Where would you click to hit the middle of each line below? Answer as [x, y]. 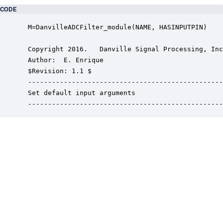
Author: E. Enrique [64, 60]
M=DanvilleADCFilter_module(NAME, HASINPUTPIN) [115, 27]
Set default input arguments [80, 93]
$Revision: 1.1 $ [58, 71]
